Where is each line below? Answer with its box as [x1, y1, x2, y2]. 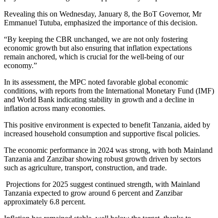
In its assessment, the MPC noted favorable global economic [4, 78, 188, 87]
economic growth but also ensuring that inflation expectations [4, 44, 192, 53]
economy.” [4, 61, 37, 70]
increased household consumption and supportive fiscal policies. [4, 129, 200, 138]
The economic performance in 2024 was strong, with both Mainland [4, 146, 213, 155]
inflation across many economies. [4, 104, 106, 113]
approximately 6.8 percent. [4, 198, 86, 206]
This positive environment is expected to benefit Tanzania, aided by [4, 121, 210, 129]
